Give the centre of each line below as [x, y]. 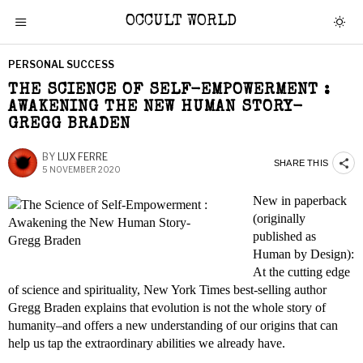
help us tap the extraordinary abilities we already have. [147, 343]
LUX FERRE [83, 157]
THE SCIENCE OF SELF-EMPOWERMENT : [169, 91]
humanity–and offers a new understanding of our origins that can [173, 325]
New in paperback [300, 201]
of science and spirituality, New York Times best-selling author [167, 290]
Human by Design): [303, 254]
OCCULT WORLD [181, 22]
